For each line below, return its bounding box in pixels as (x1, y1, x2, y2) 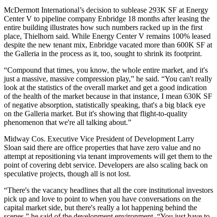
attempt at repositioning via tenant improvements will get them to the (4, 152, 212, 160)
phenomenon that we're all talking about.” (4, 118, 131, 126)
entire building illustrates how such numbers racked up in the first (4, 23, 202, 31)
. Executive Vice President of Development (44, 134, 177, 143)
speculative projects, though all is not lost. (4, 169, 131, 178)
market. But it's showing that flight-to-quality (49, 109, 187, 118)
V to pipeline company (24, 14, 98, 23)
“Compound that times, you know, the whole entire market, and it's (4, 65, 208, 74)
